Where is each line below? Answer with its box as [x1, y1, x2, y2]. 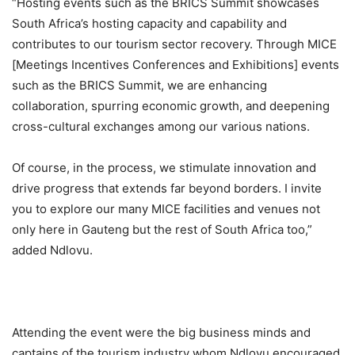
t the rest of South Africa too [147, 222, 305, 237]
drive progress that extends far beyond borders [12, 181, 278, 196]
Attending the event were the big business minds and [12, 325, 311, 340]
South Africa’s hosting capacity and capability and [12, 16, 287, 31]
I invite [284, 181, 322, 196]
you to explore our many [12, 201, 151, 216]
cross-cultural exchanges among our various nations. [12, 119, 310, 134]
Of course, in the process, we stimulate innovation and [12, 160, 316, 175]
